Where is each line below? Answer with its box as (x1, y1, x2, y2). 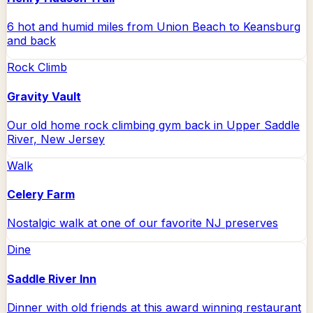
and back (7, 34, 56, 48)
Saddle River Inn (7, 271, 96, 286)
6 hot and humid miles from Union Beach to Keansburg (7, 20, 300, 34)
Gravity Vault (7, 89, 81, 103)
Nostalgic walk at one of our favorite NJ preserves (7, 216, 278, 231)
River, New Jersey (7, 131, 105, 146)
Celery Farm (7, 187, 75, 202)
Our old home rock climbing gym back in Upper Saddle (7, 117, 300, 132)
